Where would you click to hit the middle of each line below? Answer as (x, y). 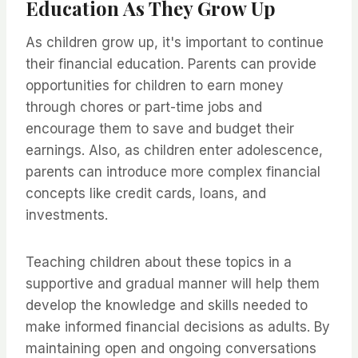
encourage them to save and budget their (160, 129)
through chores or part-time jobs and (144, 107)
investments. (67, 215)
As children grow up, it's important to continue (175, 43)
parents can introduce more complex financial (173, 172)
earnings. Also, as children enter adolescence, (174, 151)
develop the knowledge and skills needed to (167, 306)
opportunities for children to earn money (155, 86)
